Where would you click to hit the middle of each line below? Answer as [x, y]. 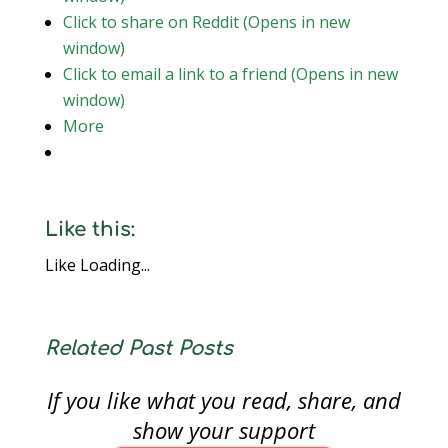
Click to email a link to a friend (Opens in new [230, 74]
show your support [223, 430]
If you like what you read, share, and [223, 400]
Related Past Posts [138, 348]
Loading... [114, 265]
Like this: [89, 229]
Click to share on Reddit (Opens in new [206, 22]
